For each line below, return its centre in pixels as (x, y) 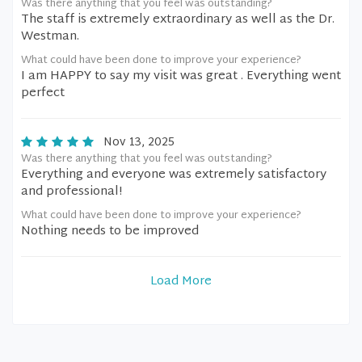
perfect (43, 93)
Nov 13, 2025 (139, 143)
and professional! (72, 192)
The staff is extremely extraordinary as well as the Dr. (178, 20)
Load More (181, 282)
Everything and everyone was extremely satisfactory (174, 175)
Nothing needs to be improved (110, 232)
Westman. (50, 37)
